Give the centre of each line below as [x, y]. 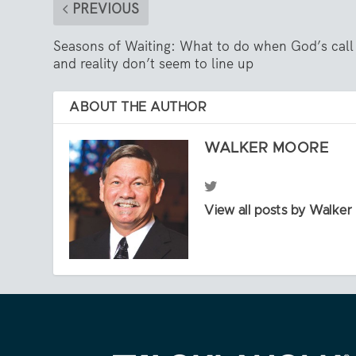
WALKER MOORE [267, 148]
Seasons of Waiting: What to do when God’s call [204, 46]
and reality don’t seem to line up [154, 63]
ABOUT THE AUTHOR [138, 107]
